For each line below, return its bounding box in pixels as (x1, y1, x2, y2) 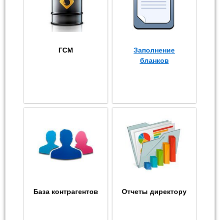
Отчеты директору (122, 187, 187, 195)
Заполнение (134, 46, 175, 54)
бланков (139, 56, 169, 64)
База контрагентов (33, 187, 98, 195)
